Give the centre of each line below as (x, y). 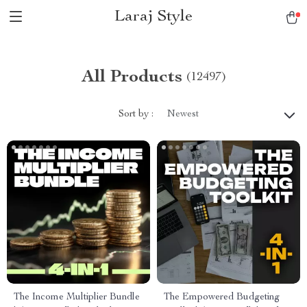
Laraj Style (153, 17)
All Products (132, 77)
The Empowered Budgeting (222, 297)
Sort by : (136, 114)
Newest (183, 114)
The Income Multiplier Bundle (77, 297)
